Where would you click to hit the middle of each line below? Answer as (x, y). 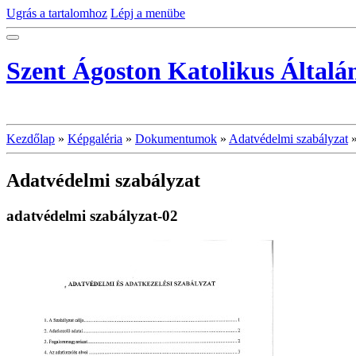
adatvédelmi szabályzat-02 (92, 215)
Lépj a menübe (148, 13)
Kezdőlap (31, 138)
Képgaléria (95, 138)
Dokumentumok (176, 138)
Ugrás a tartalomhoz (57, 13)
